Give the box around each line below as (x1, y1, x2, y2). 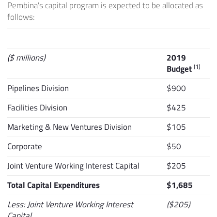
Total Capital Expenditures (7, 179, 100, 192)
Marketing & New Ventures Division (7, 121, 132, 134)
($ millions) (7, 51, 45, 64)
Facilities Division (7, 101, 67, 114)
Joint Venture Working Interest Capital (7, 159, 139, 172)
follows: (7, 11, 35, 24)
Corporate (7, 140, 42, 153)
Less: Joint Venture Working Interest (7, 198, 133, 211)
